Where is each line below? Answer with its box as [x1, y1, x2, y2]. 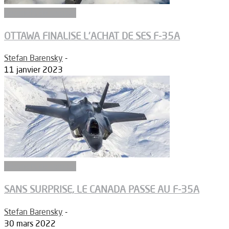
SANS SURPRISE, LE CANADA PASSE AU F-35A [4, 183, 199, 196]
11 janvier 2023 [4, 64, 63, 75]
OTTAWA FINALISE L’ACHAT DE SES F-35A [4, 29, 180, 42]
